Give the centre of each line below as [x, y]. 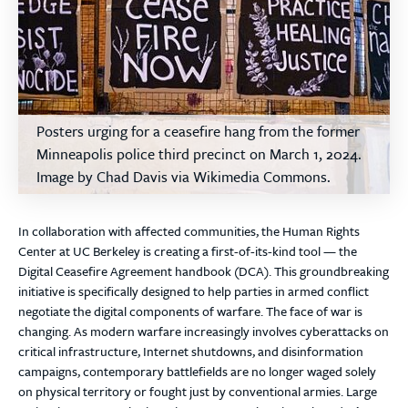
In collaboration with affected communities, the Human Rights [189, 231]
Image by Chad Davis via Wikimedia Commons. [184, 177]
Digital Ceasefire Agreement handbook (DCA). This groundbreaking [204, 271]
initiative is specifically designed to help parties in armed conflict [194, 291]
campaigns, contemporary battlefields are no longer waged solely [197, 371]
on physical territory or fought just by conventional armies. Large [198, 391]
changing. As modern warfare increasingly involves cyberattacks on [204, 331]
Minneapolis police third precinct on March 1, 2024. [199, 154]
